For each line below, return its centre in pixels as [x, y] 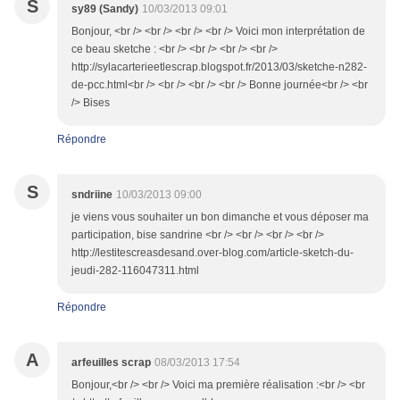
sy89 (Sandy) [105, 9]
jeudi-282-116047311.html [135, 271]
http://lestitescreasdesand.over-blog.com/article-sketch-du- [212, 253]
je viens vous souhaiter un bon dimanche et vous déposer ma [220, 217]
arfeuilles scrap [111, 363]
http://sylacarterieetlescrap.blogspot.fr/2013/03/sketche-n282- [219, 67]
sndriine [92, 195]
